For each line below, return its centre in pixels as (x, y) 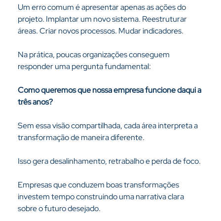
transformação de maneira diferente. (81, 137)
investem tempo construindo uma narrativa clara (101, 197)
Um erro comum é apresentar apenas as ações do (102, 7)
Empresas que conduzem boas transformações (99, 185)
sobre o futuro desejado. (59, 208)
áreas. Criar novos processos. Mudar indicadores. (100, 31)
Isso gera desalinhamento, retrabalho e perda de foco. (109, 161)
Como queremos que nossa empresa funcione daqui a (110, 90)
